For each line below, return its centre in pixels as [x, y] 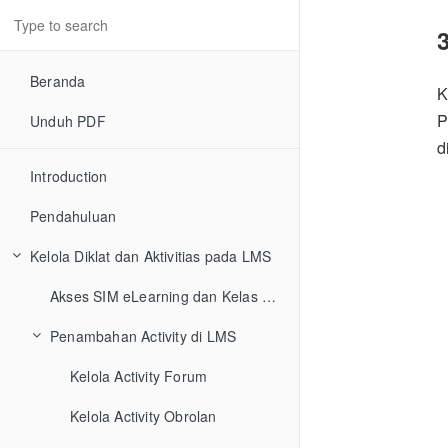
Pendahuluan [73, 216]
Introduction [69, 176]
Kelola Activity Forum [139, 376]
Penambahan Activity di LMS [143, 336]
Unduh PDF [68, 121]
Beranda [58, 81]
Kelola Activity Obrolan [143, 416]
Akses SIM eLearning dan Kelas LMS [269, 296]
